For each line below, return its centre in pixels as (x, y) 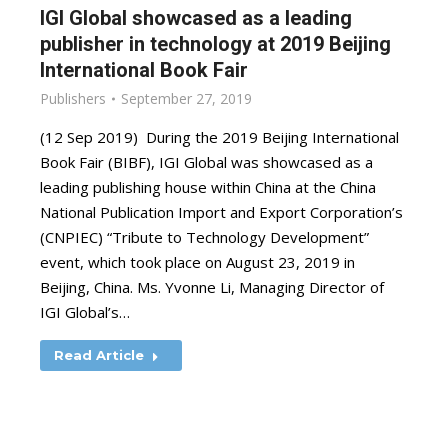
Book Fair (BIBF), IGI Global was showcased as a (206, 162)
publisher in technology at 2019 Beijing (215, 44)
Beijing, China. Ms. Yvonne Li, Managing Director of (212, 287)
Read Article (99, 355)
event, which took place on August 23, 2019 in (197, 262)
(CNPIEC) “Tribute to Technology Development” (204, 237)
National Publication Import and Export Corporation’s (221, 212)
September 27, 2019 (186, 98)
